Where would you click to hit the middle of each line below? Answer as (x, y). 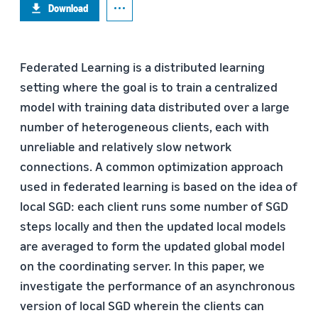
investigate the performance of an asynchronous (158, 285)
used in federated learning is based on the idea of (159, 186)
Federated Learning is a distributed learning (142, 67)
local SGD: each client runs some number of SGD (154, 206)
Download (68, 8)
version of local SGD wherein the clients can (142, 305)
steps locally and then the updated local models (153, 226)
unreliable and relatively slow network (126, 146)
